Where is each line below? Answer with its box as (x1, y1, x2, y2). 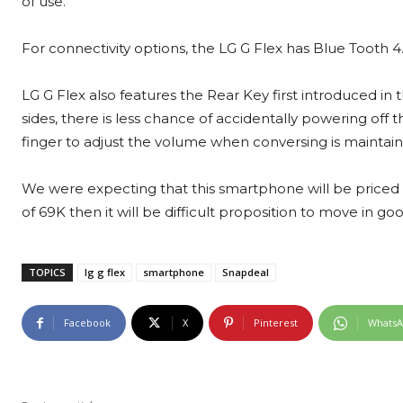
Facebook (64, 316, 111, 330)
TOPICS (29, 265, 66, 280)
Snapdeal (222, 265, 269, 280)
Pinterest (254, 316, 298, 330)
